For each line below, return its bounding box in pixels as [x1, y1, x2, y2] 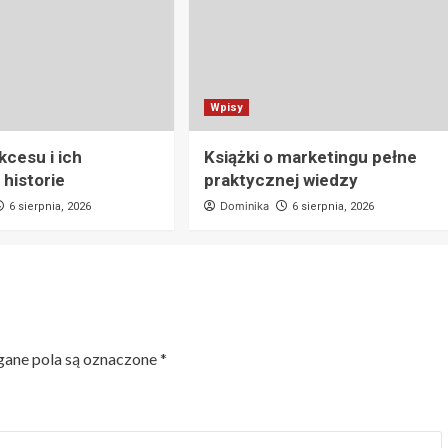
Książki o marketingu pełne [203, 147, 417, 168]
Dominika [219, 199, 269, 214]
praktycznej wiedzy [203, 170, 358, 191]
